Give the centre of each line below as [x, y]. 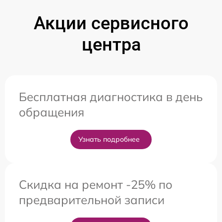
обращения [52, 112]
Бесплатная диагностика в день [111, 97]
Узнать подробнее [109, 139]
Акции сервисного [111, 24]
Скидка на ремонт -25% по [96, 185]
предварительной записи [92, 200]
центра [111, 45]
